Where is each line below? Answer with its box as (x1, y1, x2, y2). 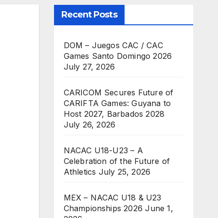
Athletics (63, 167, 96, 177)
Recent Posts (61, 9, 117, 20)
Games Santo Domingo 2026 (63, 51, 172, 61)
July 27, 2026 (63, 62, 115, 72)
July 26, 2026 (63, 120, 116, 130)
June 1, (145, 203, 173, 214)
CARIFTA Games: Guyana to (63, 98, 171, 109)
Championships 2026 (63, 203, 143, 214)
